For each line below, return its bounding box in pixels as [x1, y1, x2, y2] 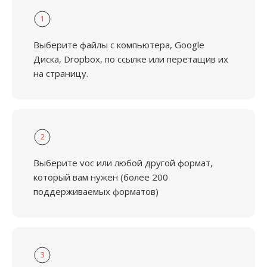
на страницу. [33, 67, 88, 79]
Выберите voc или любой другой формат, [33, 157, 213, 169]
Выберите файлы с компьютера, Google [33, 39, 204, 51]
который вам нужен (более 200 [33, 171, 168, 183]
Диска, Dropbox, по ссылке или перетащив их [33, 53, 228, 65]
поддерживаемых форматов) [33, 185, 159, 197]
